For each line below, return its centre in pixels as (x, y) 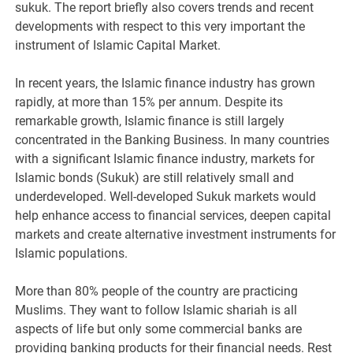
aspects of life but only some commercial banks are (159, 329)
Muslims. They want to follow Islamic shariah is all (156, 310)
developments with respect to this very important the (160, 26)
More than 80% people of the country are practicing (157, 291)
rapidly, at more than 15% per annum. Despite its (149, 102)
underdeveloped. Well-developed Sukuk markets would (166, 196)
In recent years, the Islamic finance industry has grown (165, 83)
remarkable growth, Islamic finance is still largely (150, 121)
